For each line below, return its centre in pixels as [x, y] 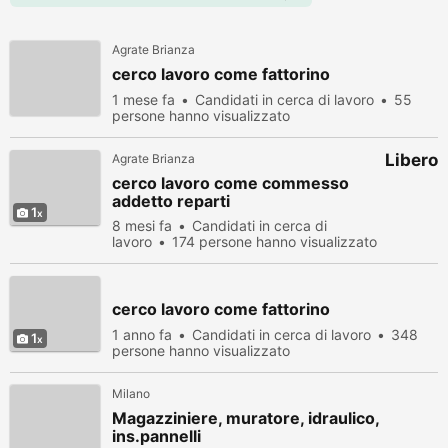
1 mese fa [143, 99]
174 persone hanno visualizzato [274, 241]
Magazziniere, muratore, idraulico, [245, 418]
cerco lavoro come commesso [230, 183]
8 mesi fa [142, 225]
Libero [411, 160]
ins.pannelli [156, 436]
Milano [131, 393]
